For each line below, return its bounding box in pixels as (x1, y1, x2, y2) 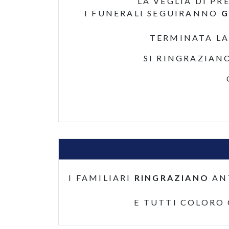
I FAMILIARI (68, 173, 134, 182)
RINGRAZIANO (134, 173, 209, 182)
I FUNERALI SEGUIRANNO (84, 8, 221, 18)
